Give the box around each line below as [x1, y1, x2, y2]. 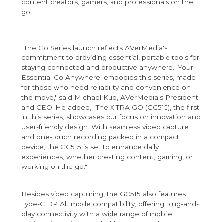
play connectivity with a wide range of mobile [21, 210, 172, 218]
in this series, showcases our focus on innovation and [21, 112, 201, 121]
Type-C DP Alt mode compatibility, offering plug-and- [21, 200, 199, 208]
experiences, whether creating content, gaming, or [21, 152, 193, 161]
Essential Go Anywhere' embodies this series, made [21, 73, 196, 81]
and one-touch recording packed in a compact [21, 132, 179, 141]
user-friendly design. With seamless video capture [21, 122, 189, 131]
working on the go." [21, 162, 87, 170]
